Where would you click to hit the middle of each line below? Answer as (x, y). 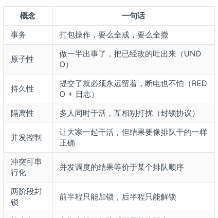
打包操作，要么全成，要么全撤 (114, 34)
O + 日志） (79, 94)
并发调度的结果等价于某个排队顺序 (121, 167)
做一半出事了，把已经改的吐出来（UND (130, 53)
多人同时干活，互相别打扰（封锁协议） (129, 113)
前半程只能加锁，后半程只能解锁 (118, 196)
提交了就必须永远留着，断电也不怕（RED (133, 83)
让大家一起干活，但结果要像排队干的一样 (133, 132)
